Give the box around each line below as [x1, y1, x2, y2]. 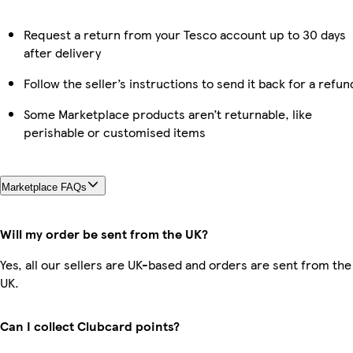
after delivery [24, 43, 101, 62]
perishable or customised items [24, 123, 206, 142]
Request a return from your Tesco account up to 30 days [24, 25, 346, 44]
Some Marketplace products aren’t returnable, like [24, 105, 312, 124]
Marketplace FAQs [2, 181, 87, 194]
